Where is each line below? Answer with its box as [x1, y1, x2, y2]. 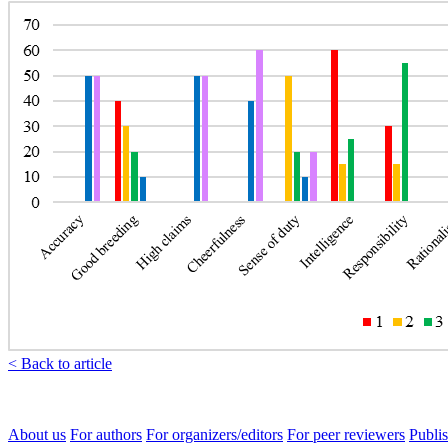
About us [8, 425, 66, 443]
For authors [70, 425, 142, 443]
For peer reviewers [287, 425, 405, 443]
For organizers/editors [146, 425, 283, 443]
